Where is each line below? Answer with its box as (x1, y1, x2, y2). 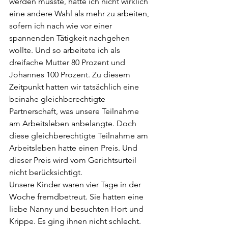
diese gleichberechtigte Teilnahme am (9, 130, 150, 140)
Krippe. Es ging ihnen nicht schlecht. (9, 216, 143, 226)
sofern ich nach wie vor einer (9, 20, 114, 31)
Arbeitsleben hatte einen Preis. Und (9, 142, 139, 153)
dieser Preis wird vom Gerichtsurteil (9, 155, 138, 165)
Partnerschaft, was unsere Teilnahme (9, 106, 141, 116)
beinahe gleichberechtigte (9, 94, 107, 104)
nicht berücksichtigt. (9, 167, 84, 177)
